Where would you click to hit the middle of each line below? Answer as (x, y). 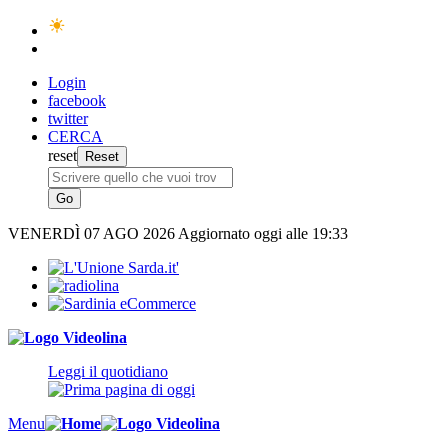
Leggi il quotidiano (108, 371)
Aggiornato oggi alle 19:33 (263, 233)
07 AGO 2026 (131, 233)
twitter (68, 118)
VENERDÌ (46, 233)
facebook (77, 100)
